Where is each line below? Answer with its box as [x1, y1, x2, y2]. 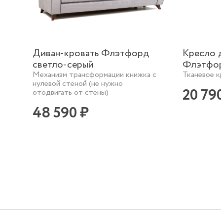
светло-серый [33, 58, 94, 73]
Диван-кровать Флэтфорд [33, 46, 149, 61]
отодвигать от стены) [33, 87, 109, 99]
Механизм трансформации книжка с [33, 69, 157, 81]
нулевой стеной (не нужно [33, 78, 123, 90]
